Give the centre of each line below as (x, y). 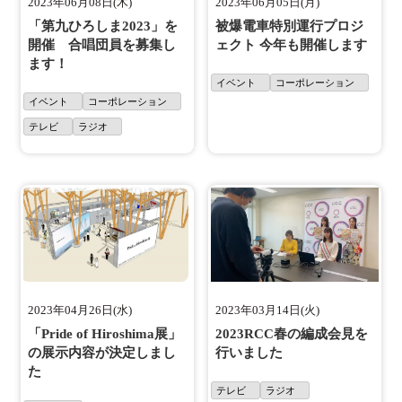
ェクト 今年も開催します (291, 45)
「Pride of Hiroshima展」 (105, 334)
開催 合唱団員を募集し (102, 45)
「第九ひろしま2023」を (103, 26)
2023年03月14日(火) (267, 310)
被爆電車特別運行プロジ (289, 26)
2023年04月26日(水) (80, 310)
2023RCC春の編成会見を (292, 334)
